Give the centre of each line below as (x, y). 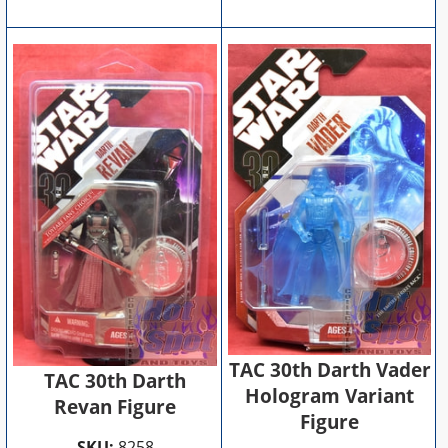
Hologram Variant (330, 395)
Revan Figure (115, 407)
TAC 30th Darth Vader (329, 369)
